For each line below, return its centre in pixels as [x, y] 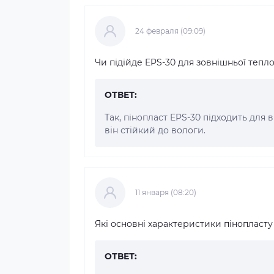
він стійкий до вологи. [155, 130]
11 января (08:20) [166, 192]
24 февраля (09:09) [170, 31]
